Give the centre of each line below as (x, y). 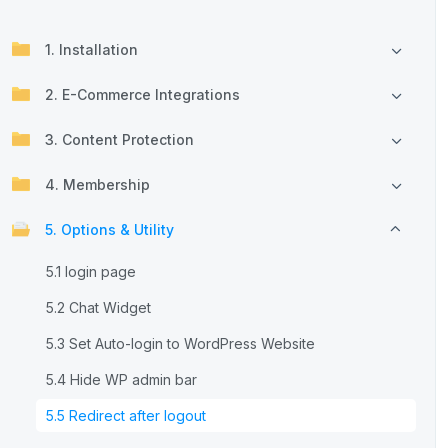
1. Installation (91, 49)
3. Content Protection (119, 139)
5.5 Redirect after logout (126, 415)
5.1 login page (91, 271)
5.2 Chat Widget (98, 307)
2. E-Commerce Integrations (142, 94)
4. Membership (97, 184)
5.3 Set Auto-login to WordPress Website (180, 343)
